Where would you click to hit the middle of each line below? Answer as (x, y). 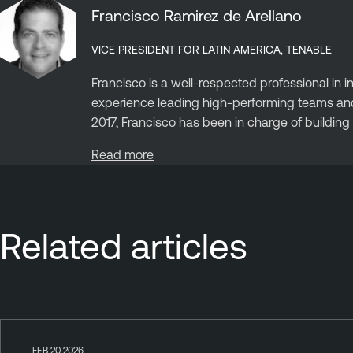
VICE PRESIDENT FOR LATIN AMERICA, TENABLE (212, 49)
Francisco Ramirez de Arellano (197, 16)
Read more (123, 154)
